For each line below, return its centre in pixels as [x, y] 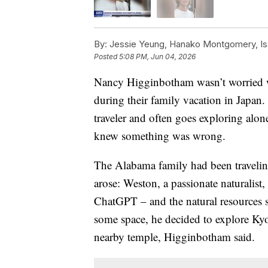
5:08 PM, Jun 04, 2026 [157, 56]
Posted [106, 56]
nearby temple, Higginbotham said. [174, 236]
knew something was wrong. [160, 135]
